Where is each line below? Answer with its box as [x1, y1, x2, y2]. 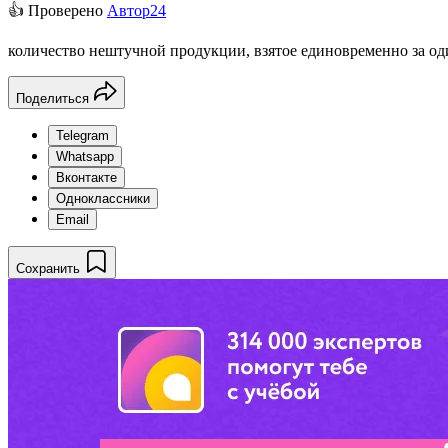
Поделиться [16, 90, 89, 106]
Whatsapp [56, 148, 114, 164]
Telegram [56, 127, 109, 143]
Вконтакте [56, 169, 117, 185]
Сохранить [16, 260, 80, 276]
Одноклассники [56, 190, 150, 206]
